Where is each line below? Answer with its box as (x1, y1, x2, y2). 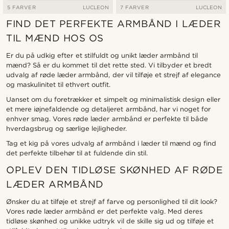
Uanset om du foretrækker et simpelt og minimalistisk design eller (6, 96, 220, 104)
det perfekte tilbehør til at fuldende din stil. (6, 149, 148, 157)
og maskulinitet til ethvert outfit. (6, 81, 111, 89)
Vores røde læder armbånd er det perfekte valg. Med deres (6, 208, 202, 216)
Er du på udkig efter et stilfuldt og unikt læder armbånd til (6, 52, 198, 60)
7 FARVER (120, 4, 149, 11)
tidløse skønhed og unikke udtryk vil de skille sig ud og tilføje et (6, 217, 214, 225)
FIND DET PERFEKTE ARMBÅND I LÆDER (6, 18, 221, 30)
